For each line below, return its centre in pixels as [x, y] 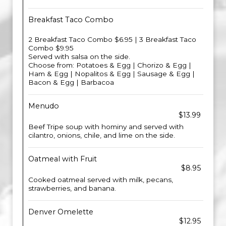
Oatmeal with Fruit [63, 159]
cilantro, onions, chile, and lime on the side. [102, 135]
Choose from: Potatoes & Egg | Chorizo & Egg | [110, 65]
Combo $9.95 [51, 48]
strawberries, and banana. [72, 188]
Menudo [44, 106]
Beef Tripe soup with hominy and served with [106, 127]
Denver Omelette [61, 212]
